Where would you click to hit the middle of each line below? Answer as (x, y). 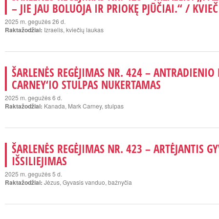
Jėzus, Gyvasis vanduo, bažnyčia (87, 182)
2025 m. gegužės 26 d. (35, 21)
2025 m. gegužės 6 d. (33, 98)
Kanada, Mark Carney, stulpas (83, 106)
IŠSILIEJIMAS (39, 161)
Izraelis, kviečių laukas (74, 30)
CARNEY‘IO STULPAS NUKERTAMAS (86, 85)
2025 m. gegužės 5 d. (33, 174)
